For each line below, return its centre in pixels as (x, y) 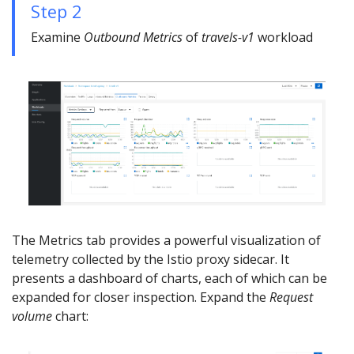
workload (284, 37)
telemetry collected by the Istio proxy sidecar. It (151, 259)
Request (291, 297)
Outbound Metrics (133, 37)
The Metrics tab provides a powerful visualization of (166, 240)
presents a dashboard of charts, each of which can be (169, 278)
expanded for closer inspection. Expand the (141, 297)
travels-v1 (228, 37)
